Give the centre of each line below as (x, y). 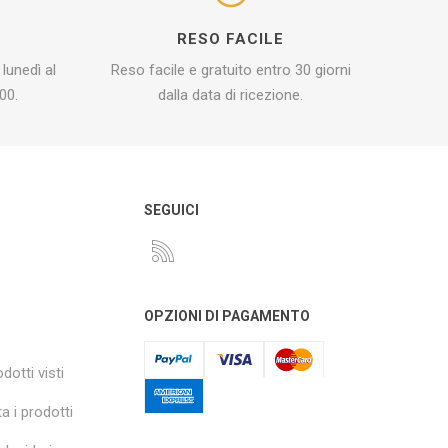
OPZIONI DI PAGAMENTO (227, 315)
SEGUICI (172, 209)
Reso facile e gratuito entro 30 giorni (230, 69)
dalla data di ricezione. (231, 94)
